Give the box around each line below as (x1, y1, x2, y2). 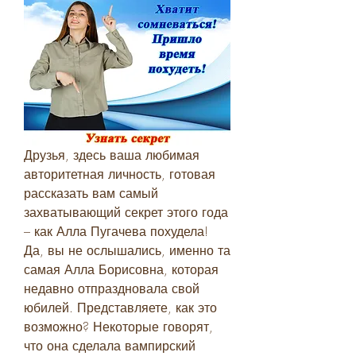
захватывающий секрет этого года (24, 203, 228, 221)
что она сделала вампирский (24, 336, 195, 354)
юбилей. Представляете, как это (24, 298, 217, 316)
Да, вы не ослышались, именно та (24, 241, 230, 259)
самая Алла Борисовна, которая (24, 260, 219, 278)
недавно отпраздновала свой (24, 279, 199, 297)
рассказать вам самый (24, 184, 158, 202)
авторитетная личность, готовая (24, 164, 215, 183)
